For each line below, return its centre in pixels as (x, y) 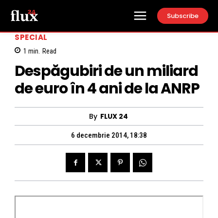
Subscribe (183, 16)
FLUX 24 (114, 117)
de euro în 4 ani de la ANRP (107, 89)
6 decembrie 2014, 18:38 (109, 136)
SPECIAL (31, 37)
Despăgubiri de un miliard (106, 71)
